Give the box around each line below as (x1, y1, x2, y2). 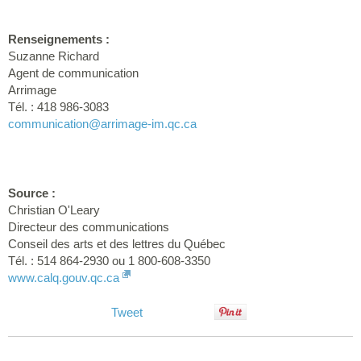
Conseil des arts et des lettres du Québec (8, 237, 226, 251)
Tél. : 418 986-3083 (8, 100, 109, 114)
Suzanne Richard (8, 49, 99, 64)
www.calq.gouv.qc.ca (8, 271, 119, 285)
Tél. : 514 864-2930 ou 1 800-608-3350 (8, 254, 210, 268)
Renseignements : (8, 32, 110, 47)
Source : (8, 186, 56, 201)
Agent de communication (8, 66, 139, 81)
